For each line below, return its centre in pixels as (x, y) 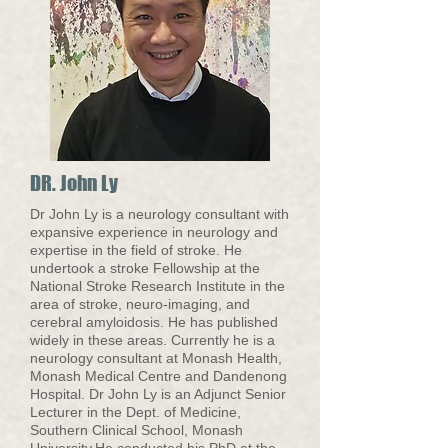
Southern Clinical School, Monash (136, 430)
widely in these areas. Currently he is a (152, 340)
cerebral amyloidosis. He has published (154, 322)
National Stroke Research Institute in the (157, 286)
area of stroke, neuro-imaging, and (140, 304)
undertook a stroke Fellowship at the (145, 268)
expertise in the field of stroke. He (136, 250)
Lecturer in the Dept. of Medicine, (135, 412)
